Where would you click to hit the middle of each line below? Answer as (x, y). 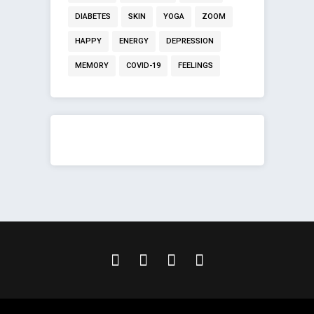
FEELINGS (195, 66)
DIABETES (93, 17)
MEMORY (91, 66)
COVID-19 (143, 66)
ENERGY (134, 41)
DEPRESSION (190, 41)
